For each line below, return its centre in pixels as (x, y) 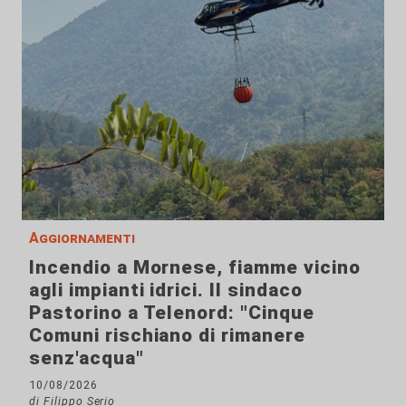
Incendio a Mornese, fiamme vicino (195, 267)
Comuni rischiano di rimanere (167, 335)
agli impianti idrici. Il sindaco (166, 290)
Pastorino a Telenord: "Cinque (172, 312)
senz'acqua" (87, 358)
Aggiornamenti (82, 237)
